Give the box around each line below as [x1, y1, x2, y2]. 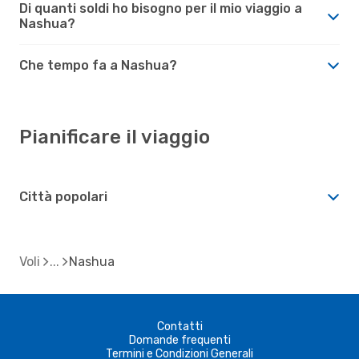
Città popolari [19, 188, 107, 204]
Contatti [156, 319, 203, 333]
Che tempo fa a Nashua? [19, 57, 177, 73]
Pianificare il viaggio [19, 125, 210, 148]
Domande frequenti [128, 333, 231, 347]
